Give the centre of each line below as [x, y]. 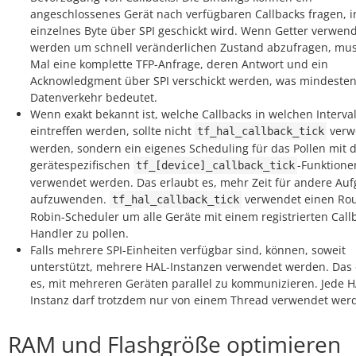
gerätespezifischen [82, 165]
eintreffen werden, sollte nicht [112, 131]
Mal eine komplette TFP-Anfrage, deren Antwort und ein [179, 64]
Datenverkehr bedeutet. [94, 97]
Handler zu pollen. [79, 233]
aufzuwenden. [70, 199]
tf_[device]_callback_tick [215, 165]
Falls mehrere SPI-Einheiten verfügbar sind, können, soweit [188, 250]
